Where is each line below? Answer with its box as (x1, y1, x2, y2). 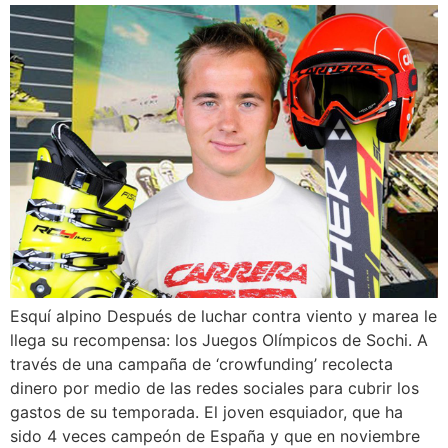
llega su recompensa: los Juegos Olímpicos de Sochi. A (10, 330, 428, 351)
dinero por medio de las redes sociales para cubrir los (10, 378, 419, 399)
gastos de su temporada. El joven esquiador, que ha (10, 402, 403, 423)
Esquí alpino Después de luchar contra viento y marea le (10, 306, 437, 327)
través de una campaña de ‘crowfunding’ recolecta (10, 354, 393, 375)
